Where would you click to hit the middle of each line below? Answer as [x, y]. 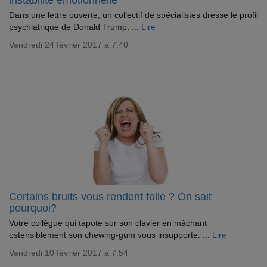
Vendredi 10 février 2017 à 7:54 [69, 253]
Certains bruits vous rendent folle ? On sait [110, 197]
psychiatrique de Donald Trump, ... [75, 27]
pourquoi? [33, 208]
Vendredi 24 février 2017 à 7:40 [69, 45]
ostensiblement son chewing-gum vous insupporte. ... [111, 235]
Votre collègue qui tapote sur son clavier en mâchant [108, 223]
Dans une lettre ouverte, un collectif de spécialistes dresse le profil [133, 15]
